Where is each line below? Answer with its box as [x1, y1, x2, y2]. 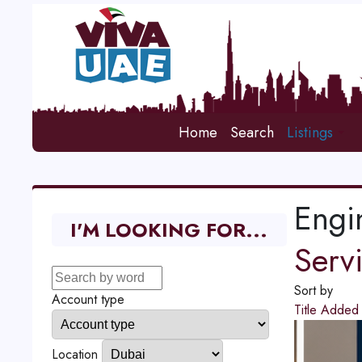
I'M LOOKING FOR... [70, 216, 268, 244]
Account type [51, 290, 124, 309]
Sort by [293, 281, 333, 300]
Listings [287, 122, 334, 143]
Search [230, 122, 275, 143]
